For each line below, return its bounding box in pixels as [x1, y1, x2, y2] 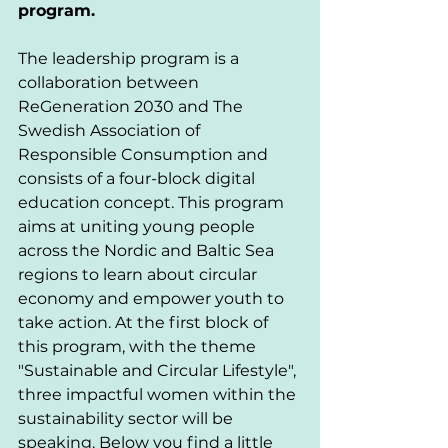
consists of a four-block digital [18, 169, 259, 188]
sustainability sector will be [18, 409, 237, 428]
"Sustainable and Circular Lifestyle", [18, 361, 300, 380]
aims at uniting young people [18, 217, 259, 236]
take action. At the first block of [18, 313, 272, 332]
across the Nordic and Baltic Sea [18, 241, 278, 260]
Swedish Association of [18, 121, 204, 140]
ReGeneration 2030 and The [18, 97, 247, 116]
